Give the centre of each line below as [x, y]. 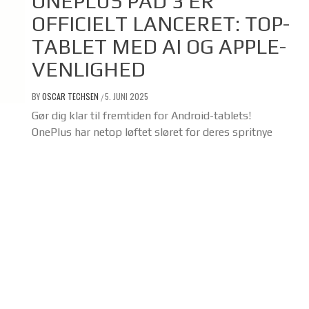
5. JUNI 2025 [127, 97]
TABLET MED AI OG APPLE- [159, 47]
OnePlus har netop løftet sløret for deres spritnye [152, 132]
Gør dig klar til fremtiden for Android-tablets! [141, 116]
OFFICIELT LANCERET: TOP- [161, 24]
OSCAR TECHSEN [71, 97]
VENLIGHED [89, 70]
